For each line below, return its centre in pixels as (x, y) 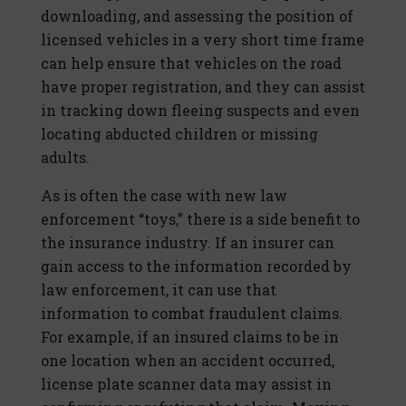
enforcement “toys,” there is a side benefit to (200, 219)
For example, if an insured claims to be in (190, 337)
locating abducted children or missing (179, 134)
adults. (65, 158)
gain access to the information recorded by (196, 266)
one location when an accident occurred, (188, 361)
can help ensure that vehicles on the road (191, 63)
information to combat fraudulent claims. (192, 314)
